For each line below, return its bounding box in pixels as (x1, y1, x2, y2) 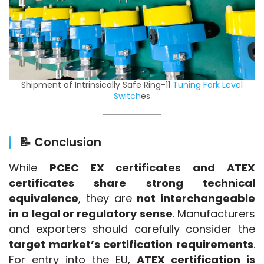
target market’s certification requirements (9, 237, 253, 252)
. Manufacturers (172, 206, 256, 222)
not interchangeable (137, 191, 255, 206)
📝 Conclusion (19, 134, 101, 151)
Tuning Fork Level (173, 79, 243, 91)
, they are (78, 191, 137, 206)
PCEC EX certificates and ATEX (49, 160, 256, 176)
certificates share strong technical (9, 176, 255, 191)
